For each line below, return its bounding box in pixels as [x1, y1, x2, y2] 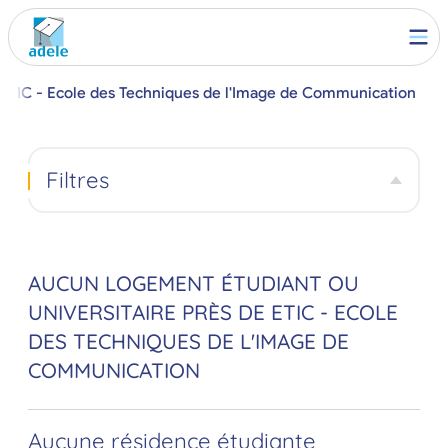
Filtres [45, 165, 109, 194]
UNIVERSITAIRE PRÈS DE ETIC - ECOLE [28, 299, 398, 326]
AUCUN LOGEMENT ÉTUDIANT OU [28, 270, 359, 297]
